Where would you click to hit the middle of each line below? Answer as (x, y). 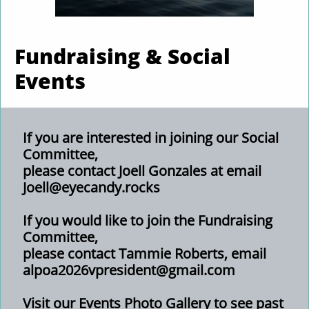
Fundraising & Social (122, 56)
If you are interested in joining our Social (151, 138)
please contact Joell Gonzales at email (142, 171)
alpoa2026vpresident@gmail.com (129, 270)
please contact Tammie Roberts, (125, 253)
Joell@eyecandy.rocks (93, 187)
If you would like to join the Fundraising (148, 220)
